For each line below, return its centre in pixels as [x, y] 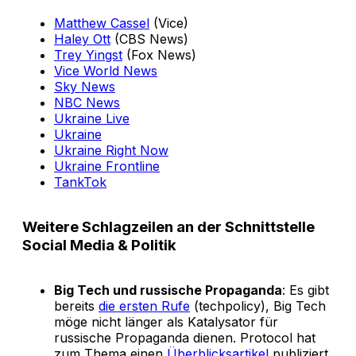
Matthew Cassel [102, 23]
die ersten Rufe [144, 306]
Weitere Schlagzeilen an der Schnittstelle [168, 226]
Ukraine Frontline [107, 166]
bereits [76, 306]
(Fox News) [159, 55]
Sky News [85, 87]
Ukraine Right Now [111, 151]
